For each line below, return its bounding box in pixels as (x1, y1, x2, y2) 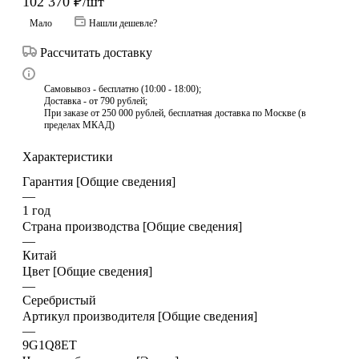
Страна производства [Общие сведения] (22, 219, 242, 233)
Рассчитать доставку (40, 45, 152, 59)
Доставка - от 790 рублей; (44, 95, 147, 107)
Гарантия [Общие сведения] (22, 174, 175, 188)
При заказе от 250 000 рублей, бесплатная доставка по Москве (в (44, 107, 306, 119)
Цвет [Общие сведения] (22, 264, 152, 278)
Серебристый (22, 292, 96, 307)
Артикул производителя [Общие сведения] (22, 309, 257, 323)
